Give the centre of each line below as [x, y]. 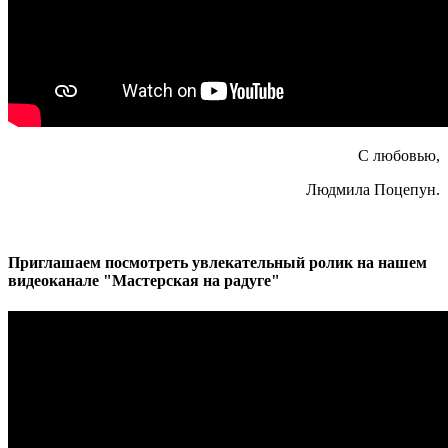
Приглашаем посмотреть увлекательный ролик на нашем [217, 262]
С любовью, [399, 155]
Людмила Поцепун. [373, 189]
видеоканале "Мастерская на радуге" [144, 280]
